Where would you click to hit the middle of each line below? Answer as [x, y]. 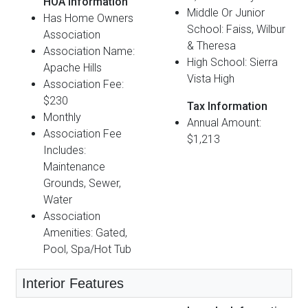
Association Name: [89, 51]
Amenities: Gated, [85, 232]
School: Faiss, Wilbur [236, 29]
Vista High [211, 78]
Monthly [62, 117]
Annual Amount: [224, 122]
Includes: [65, 150]
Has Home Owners [88, 18]
